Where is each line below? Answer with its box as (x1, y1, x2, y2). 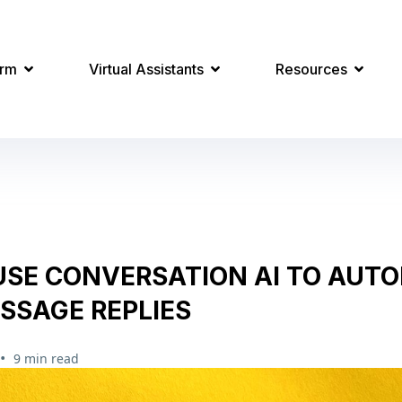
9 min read (13, 350, 79, 367)
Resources (275, 60, 352, 78)
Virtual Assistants (89, 60, 208, 78)
